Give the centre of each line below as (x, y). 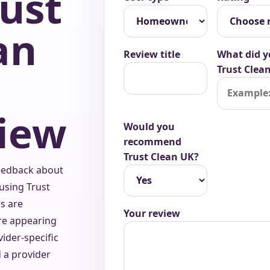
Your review (152, 214)
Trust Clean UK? (161, 156)
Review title (152, 54)
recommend (152, 141)
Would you (149, 126)
